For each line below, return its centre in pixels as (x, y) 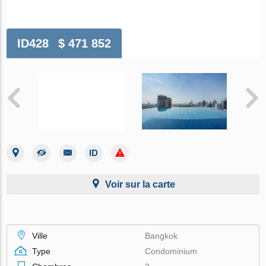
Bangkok (161, 235)
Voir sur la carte (140, 184)
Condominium (171, 251)
